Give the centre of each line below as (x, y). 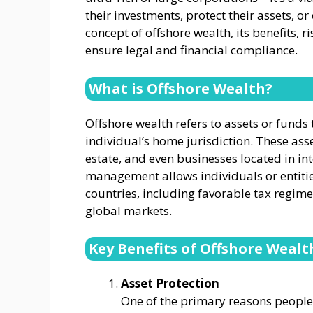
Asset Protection (170, 284)
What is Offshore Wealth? (181, 88)
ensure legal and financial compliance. (191, 50)
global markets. (129, 210)
